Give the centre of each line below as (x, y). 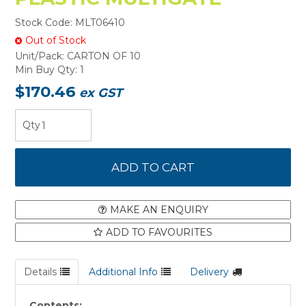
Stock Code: (44, 23)
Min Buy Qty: (46, 70)
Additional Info (124, 272)
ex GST (101, 93)
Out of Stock (56, 40)
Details (41, 272)
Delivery (210, 272)
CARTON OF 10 (104, 56)
